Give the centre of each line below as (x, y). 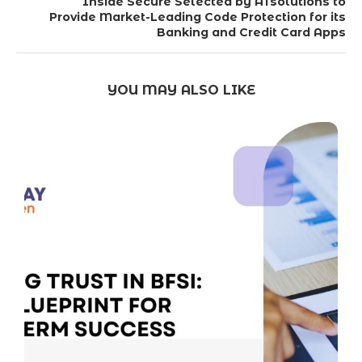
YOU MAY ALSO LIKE (181, 90)
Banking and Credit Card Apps (251, 33)
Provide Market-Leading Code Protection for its (198, 17)
